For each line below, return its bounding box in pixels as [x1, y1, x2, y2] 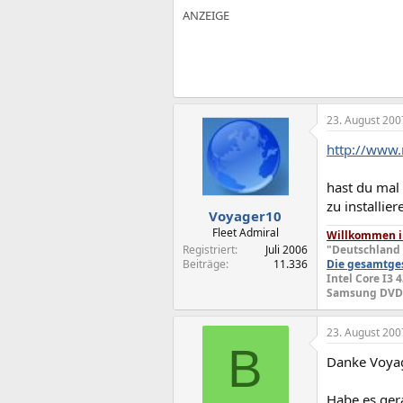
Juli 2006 [265, 241, 308, 257]
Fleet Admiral [211, 224, 279, 240]
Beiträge [183, 255, 226, 272]
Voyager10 [209, 206, 282, 225]
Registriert [183, 241, 235, 257]
